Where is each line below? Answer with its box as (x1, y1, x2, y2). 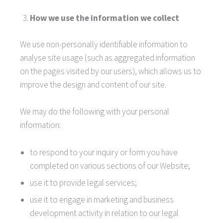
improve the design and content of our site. (20, 79, 166, 90)
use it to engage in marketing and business (30, 194, 174, 206)
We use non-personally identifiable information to (20, 38, 188, 50)
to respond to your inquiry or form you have (30, 147, 178, 158)
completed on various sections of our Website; (30, 160, 190, 172)
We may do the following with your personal (20, 106, 169, 117)
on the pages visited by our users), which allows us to (20, 65, 201, 77)
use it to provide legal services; (30, 177, 137, 189)
